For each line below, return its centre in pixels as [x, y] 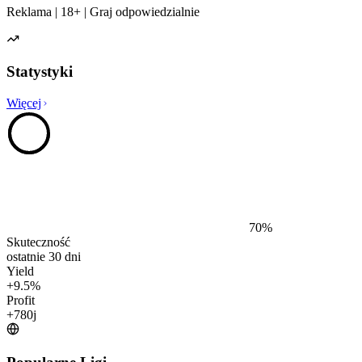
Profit [21, 301]
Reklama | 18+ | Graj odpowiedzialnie [103, 11]
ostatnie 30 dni [44, 257]
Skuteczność [38, 242]
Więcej [24, 103]
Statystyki [40, 72]
